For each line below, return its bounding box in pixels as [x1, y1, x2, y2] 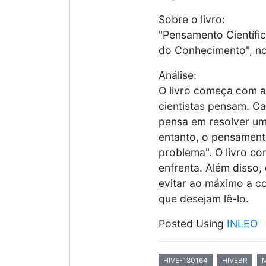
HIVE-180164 [163, 256, 208, 265]
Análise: [159, 69, 197, 81]
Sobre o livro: [159, 13, 225, 26]
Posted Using [159, 217, 227, 230]
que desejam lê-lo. [159, 192, 249, 205]
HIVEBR [222, 256, 248, 265]
